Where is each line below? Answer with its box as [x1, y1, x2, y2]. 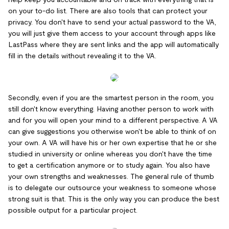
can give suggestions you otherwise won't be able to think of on [8, 127, 216, 135]
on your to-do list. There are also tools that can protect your [8, 7, 208, 15]
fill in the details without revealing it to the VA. [8, 52, 156, 60]
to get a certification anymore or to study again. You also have [8, 161, 210, 169]
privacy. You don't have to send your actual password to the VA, [8, 18, 216, 26]
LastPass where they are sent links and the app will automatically [8, 40, 219, 49]
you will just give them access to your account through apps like [8, 29, 216, 37]
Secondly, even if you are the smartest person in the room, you [8, 94, 214, 102]
